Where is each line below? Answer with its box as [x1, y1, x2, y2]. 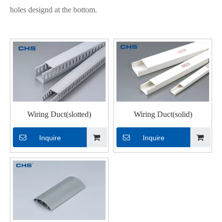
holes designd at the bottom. [10, 5, 97, 14]
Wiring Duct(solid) [133, 110, 192, 118]
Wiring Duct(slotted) [27, 110, 91, 118]
